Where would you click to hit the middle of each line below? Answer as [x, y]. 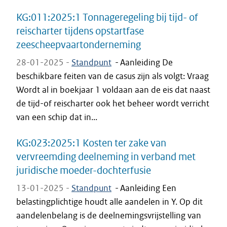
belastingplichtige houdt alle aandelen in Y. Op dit [109, 202]
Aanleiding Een [148, 188]
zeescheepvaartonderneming [79, 44]
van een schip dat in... [57, 117]
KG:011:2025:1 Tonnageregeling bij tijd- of [107, 17]
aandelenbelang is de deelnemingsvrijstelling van [109, 215]
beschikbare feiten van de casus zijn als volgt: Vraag [112, 76]
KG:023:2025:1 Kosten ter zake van [91, 143]
